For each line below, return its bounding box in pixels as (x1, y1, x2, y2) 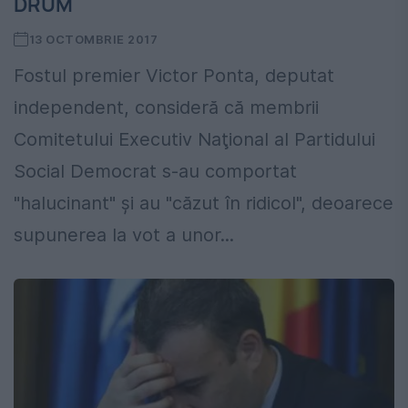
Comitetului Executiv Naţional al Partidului (14, 128, 375, 151)
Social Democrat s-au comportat (14, 160, 297, 183)
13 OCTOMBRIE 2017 (28, 32, 158, 47)
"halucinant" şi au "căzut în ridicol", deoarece (14, 192, 393, 215)
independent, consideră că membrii (14, 97, 319, 119)
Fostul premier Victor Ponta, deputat (14, 65, 334, 87)
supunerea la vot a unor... (14, 224, 234, 247)
